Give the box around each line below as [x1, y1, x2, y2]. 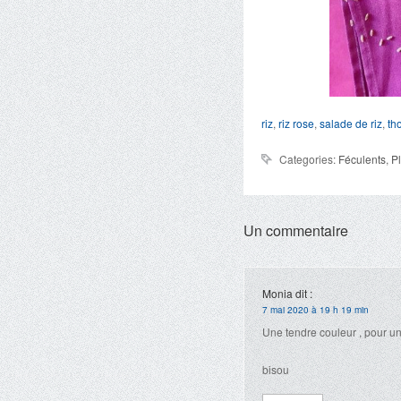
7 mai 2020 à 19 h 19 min [262, 303, 369, 316]
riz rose [278, 115, 314, 131]
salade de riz [320, 115, 382, 131]
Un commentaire [243, 220, 348, 241]
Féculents [338, 151, 386, 166]
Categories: [279, 151, 338, 166]
